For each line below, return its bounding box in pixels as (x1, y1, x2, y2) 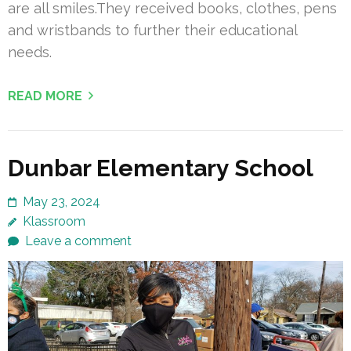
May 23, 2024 (23, 194, 100, 209)
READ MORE (8, 88, 82, 103)
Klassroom (23, 213, 85, 229)
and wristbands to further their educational (8, 21, 297, 38)
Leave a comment (25, 233, 132, 248)
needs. (8, 43, 52, 60)
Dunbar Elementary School (8, 154, 313, 182)
